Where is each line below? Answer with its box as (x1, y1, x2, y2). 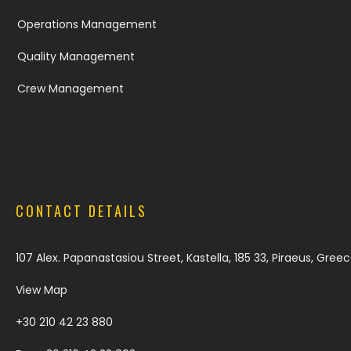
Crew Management (17, 81, 124, 96)
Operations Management (17, 16, 157, 32)
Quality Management (17, 49, 135, 64)
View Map (16, 282, 67, 298)
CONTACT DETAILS (16, 201, 147, 221)
